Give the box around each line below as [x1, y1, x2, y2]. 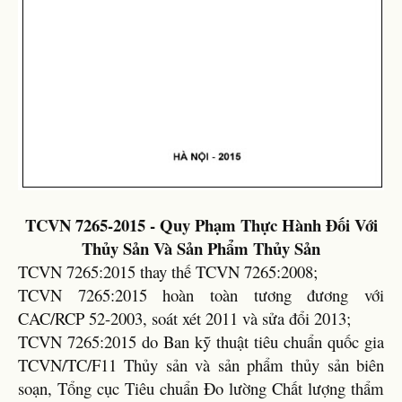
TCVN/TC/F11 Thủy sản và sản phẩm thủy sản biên [18, 354, 384, 377]
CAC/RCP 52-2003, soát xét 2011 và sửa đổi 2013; [18, 307, 351, 330]
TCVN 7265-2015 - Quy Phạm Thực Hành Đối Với [24, 213, 378, 238]
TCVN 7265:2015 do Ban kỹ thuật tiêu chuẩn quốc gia [18, 330, 384, 354]
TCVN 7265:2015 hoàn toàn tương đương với [18, 284, 384, 307]
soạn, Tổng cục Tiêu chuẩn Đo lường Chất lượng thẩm [18, 377, 384, 400]
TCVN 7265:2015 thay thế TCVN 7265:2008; [18, 260, 318, 284]
